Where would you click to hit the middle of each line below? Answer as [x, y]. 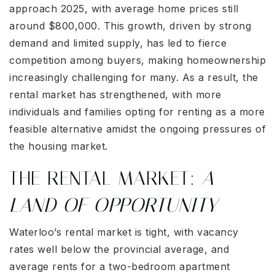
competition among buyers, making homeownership [137, 60]
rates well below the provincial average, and [119, 250]
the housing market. [59, 146]
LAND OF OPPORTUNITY [113, 205]
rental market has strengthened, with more [115, 95]
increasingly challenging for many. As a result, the [134, 78]
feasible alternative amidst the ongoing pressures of [137, 129]
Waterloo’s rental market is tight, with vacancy [124, 232]
